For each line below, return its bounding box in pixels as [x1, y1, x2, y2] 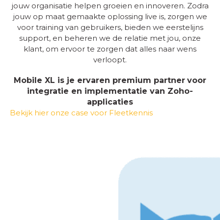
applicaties [87, 97, 133, 107]
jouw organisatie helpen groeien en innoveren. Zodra [11, 1, 209, 10]
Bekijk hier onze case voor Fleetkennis [10, 108, 153, 117]
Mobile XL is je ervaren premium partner [14, 76, 185, 85]
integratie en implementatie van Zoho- [27, 86, 193, 96]
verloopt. [93, 55, 127, 64]
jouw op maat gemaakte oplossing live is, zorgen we [13, 12, 207, 21]
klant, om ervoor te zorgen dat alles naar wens [24, 44, 196, 54]
